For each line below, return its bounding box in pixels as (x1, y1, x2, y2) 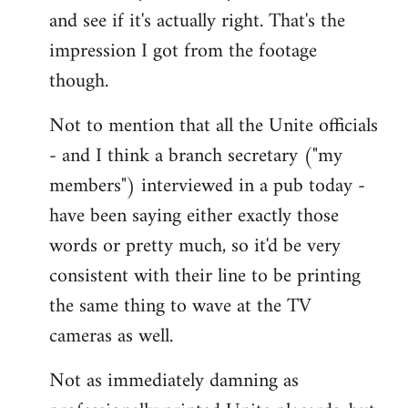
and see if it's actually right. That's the (49, 3, 345, 39)
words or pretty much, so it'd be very (49, 228, 341, 264)
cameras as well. (49, 318, 173, 354)
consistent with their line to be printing (49, 258, 361, 294)
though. (49, 63, 108, 99)
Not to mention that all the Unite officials (49, 107, 378, 144)
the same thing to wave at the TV (49, 288, 311, 324)
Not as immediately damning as (49, 362, 299, 399)
